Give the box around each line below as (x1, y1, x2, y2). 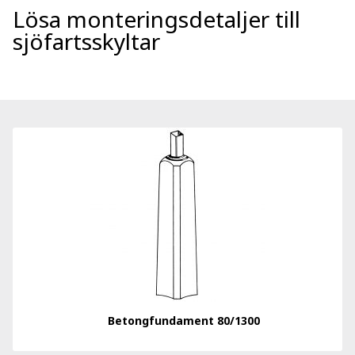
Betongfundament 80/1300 (107, 313, 260, 328)
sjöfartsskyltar (13, 26, 160, 56)
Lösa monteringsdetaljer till (13, 4, 300, 34)
